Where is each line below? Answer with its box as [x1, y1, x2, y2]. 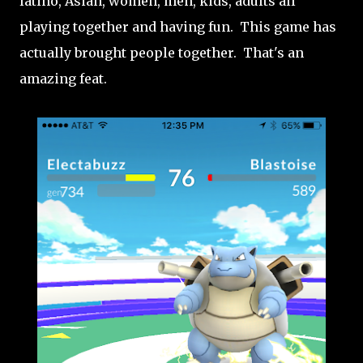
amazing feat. [19, 70, 113, 87]
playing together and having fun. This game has [19, 19, 336, 35]
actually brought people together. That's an [19, 45, 304, 61]
